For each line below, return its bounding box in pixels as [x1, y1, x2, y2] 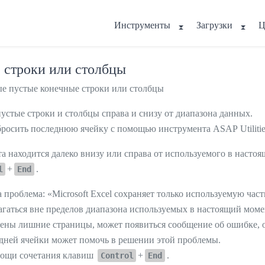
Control [100, 250, 134, 260]
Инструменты [114, 20, 170, 30]
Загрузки [196, 20, 232, 30]
